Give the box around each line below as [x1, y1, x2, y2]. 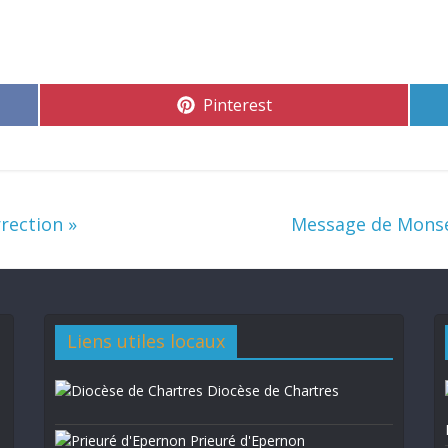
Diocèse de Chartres [203, 381, 339, 400]
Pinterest [202, 94, 272, 116]
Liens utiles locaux [67, 329, 225, 353]
